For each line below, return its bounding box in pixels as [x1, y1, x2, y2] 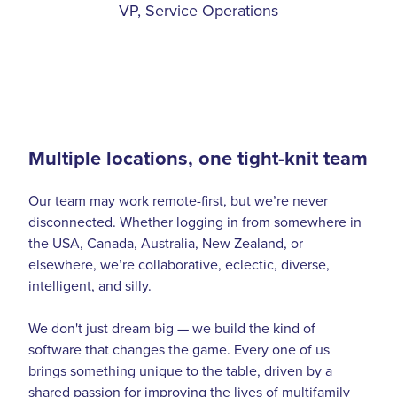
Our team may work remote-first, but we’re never [28, 190, 328, 210]
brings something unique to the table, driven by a [28, 360, 332, 380]
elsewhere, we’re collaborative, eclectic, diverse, [28, 253, 330, 274]
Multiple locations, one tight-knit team [28, 143, 368, 172]
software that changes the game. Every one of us [28, 339, 330, 359]
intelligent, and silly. [28, 275, 155, 295]
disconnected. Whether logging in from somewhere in [28, 211, 362, 231]
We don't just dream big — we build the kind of [28, 317, 315, 338]
